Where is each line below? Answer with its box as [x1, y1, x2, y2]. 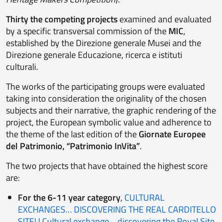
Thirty [6, 12, 28, 26]
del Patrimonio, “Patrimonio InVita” [6, 139, 140, 153]
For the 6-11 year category [18, 191, 120, 205]
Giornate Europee [139, 127, 206, 141]
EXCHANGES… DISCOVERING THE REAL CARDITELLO [18, 203, 216, 217]
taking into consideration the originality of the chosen [6, 92, 207, 106]
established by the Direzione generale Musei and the [6, 36, 201, 50]
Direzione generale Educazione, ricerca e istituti [6, 48, 182, 62]
